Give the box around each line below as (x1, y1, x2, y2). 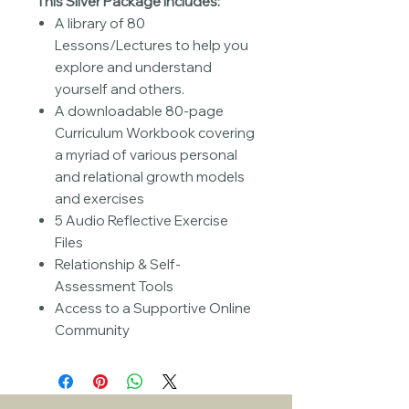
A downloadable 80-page (55, 102, 224, 120)
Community (55, 321, 130, 339)
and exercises (55, 190, 144, 207)
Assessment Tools (55, 278, 173, 295)
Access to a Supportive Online (55, 299, 251, 317)
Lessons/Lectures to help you (55, 37, 248, 54)
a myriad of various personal (55, 146, 237, 163)
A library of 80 (55, 15, 145, 32)
